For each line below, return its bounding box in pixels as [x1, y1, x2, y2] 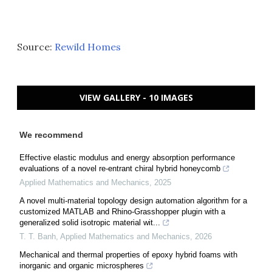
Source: [17, 41, 55, 53]
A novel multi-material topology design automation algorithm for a [19, 196, 247, 205]
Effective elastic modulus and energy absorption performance [19, 153, 235, 162]
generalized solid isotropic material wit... [19, 218, 160, 227]
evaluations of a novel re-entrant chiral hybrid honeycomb [19, 164, 220, 173]
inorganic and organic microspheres [19, 261, 144, 270]
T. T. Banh [19, 232, 56, 241]
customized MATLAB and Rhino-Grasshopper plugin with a [19, 207, 225, 216]
